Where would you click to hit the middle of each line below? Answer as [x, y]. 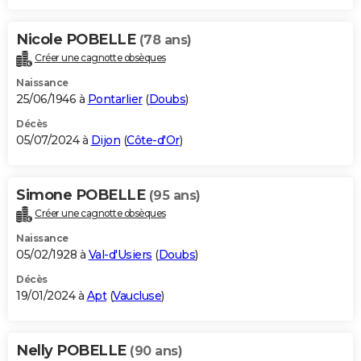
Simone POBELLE [83, 195]
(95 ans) [174, 196]
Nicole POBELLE [78, 40]
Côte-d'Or [153, 141]
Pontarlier [115, 100]
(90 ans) [156, 351]
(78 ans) [165, 40]
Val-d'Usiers [120, 255]
